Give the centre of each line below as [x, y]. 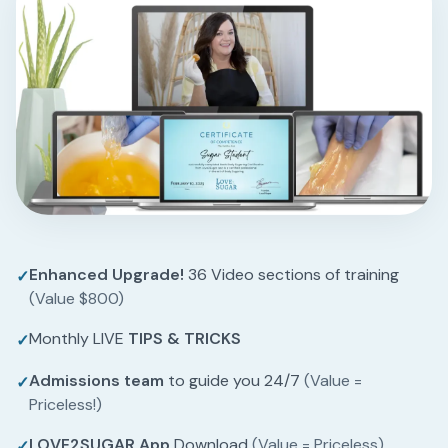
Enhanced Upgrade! [106, 275]
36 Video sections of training [291, 275]
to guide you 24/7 [234, 381]
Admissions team [96, 381]
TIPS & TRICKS [184, 339]
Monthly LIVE [78, 339]
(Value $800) [76, 299]
